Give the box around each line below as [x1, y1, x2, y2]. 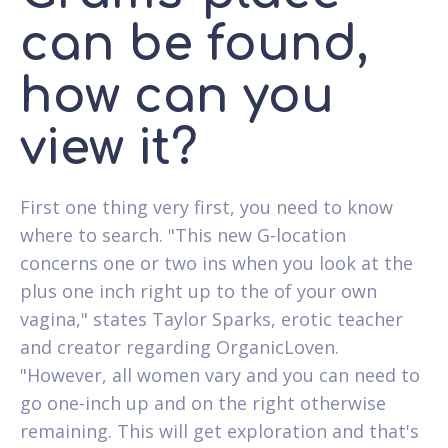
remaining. [20, 418, 112, 443]
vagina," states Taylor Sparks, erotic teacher [20, 306, 403, 331]
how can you [20, 69, 334, 123]
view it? [20, 121, 198, 175]
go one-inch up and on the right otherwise [20, 390, 386, 415]
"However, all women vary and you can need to [20, 362, 420, 387]
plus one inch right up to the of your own [20, 278, 377, 303]
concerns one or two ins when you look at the [20, 250, 413, 275]
